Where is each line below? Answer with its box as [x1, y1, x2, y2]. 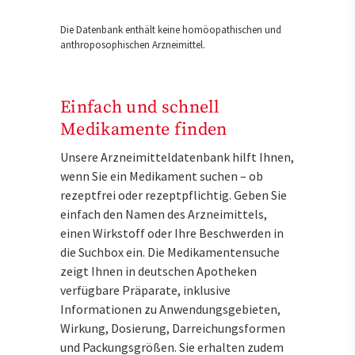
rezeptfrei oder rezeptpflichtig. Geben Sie [60, 187, 287, 204]
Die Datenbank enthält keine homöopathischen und [60, 23, 281, 37]
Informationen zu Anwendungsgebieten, [60, 301, 281, 318]
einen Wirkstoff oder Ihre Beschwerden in [60, 225, 284, 242]
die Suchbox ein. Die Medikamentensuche [60, 244, 280, 261]
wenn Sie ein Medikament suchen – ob [60, 168, 263, 185]
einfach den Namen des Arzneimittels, [60, 206, 267, 223]
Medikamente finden [60, 119, 227, 141]
